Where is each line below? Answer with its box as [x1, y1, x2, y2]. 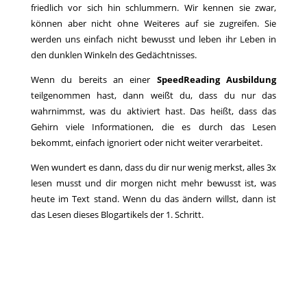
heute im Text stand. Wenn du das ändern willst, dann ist [30, 192, 277, 205]
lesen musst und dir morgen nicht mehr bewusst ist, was [30, 176, 277, 189]
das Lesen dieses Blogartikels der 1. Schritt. [30, 208, 204, 221]
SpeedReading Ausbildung [156, 73, 277, 86]
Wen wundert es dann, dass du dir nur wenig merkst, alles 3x [30, 160, 277, 173]
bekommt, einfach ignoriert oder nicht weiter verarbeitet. [30, 136, 262, 149]
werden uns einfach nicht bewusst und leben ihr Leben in [30, 32, 277, 45]
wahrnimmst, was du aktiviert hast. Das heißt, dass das [30, 104, 277, 117]
